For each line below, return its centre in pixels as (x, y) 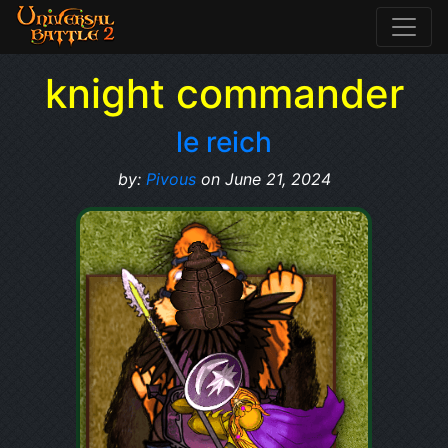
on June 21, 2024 (263, 179)
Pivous (170, 179)
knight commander (224, 93)
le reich (224, 142)
